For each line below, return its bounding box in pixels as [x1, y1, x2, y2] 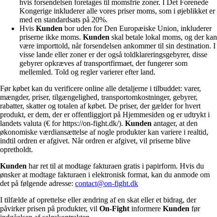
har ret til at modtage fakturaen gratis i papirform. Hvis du [27, 161, 204, 170]
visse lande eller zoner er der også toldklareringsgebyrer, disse [19, 50, 207, 59]
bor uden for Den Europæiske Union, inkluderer [62, 24, 212, 32]
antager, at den [152, 119, 198, 127]
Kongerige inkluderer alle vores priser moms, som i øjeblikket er [19, 6, 215, 15]
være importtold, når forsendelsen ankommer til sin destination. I [19, 41, 216, 50]
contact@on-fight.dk [75, 179, 138, 187]
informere [129, 204, 163, 213]
